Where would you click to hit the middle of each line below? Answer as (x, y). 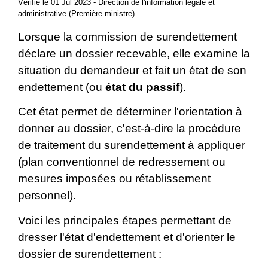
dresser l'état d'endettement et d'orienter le (127, 237)
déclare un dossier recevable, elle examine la (134, 53)
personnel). (47, 196)
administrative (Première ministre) (76, 13)
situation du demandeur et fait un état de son (132, 70)
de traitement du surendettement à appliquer (132, 145)
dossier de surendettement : (90, 254)
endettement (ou (62, 87)
